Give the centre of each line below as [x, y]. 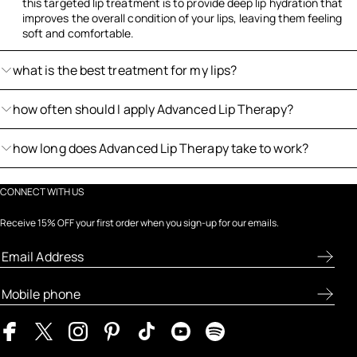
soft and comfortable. [78, 33]
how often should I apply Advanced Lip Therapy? [153, 109]
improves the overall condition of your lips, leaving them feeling [182, 18]
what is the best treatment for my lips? [125, 70]
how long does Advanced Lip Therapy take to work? [161, 148]
